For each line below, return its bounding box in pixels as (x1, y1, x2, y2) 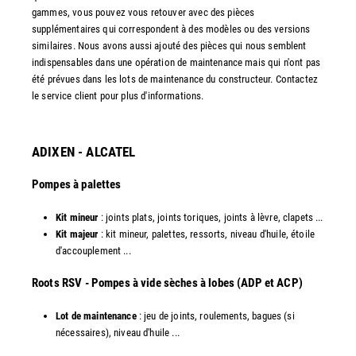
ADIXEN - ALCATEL (32, 143, 136, 160)
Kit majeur (56, 227, 99, 240)
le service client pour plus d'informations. (32, 89, 204, 102)
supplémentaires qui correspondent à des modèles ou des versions (32, 22, 311, 35)
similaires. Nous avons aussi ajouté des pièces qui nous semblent (32, 39, 307, 52)
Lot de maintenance (56, 309, 137, 322)
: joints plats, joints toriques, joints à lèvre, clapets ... (98, 211, 323, 223)
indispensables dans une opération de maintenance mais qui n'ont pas (32, 56, 321, 68)
